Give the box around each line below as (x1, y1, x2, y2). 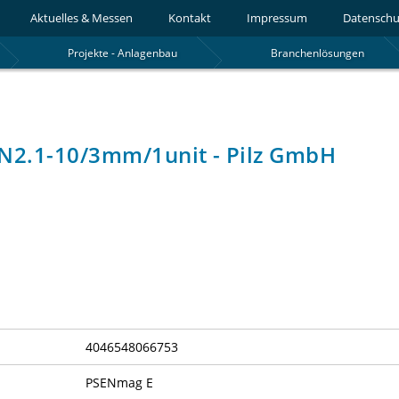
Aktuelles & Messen (29, 11, 133, 26)
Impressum (246, 11, 307, 26)
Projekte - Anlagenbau (67, 45, 177, 60)
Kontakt (167, 11, 211, 26)
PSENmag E (85, 373, 154, 391)
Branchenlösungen (271, 45, 365, 60)
